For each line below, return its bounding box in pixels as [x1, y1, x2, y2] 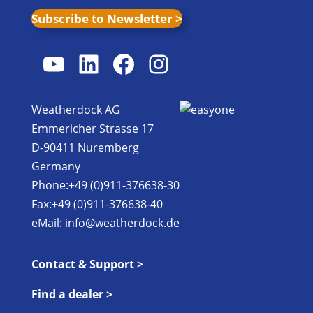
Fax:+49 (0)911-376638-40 [31, 196, 163, 212]
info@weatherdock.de [64, 215, 180, 231]
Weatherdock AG [31, 102, 120, 118]
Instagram [145, 45, 264, 80]
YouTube [40, 45, 144, 80]
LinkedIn [75, 45, 175, 80]
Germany [31, 159, 80, 175]
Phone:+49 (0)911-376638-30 [31, 177, 180, 194]
